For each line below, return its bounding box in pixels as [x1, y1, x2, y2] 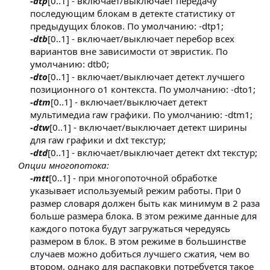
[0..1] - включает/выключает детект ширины [49, 121, 247, 134]
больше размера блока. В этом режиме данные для [30, 210, 257, 222]
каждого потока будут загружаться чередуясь [30, 222, 230, 235]
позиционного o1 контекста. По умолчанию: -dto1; [30, 83, 256, 96]
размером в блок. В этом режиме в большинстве [30, 235, 246, 248]
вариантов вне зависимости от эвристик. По [30, 45, 228, 58]
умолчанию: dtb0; [30, 58, 109, 71]
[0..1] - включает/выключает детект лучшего [48, 71, 245, 83]
